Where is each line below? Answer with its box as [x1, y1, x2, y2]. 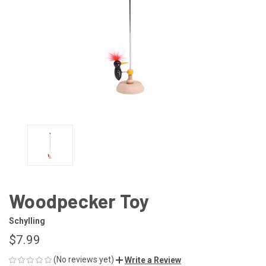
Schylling [9, 216, 45, 226]
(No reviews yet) [53, 254, 114, 264]
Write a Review [125, 255, 181, 265]
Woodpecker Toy [9, 189, 150, 212]
